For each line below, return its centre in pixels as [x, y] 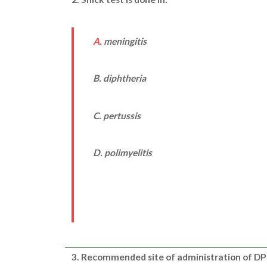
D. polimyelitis [122, 152]
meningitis [125, 41]
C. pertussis [117, 115]
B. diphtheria [119, 78]
